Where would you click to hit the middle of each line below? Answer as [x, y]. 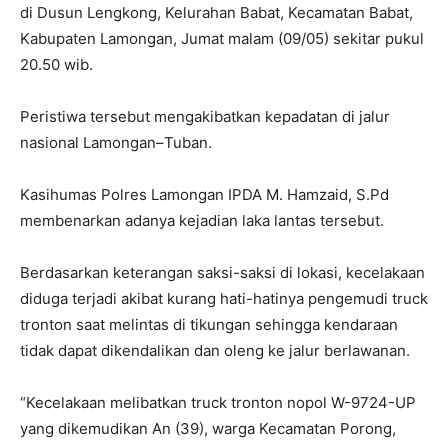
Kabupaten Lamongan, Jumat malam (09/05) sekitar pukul [222, 39]
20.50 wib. [56, 65]
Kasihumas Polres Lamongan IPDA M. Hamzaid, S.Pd [204, 195]
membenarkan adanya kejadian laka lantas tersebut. [202, 221]
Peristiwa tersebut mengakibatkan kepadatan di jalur [205, 117]
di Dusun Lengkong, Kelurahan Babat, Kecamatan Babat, [216, 13]
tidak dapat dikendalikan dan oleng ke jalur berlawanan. [215, 351]
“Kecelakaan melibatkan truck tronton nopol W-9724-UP [218, 403]
